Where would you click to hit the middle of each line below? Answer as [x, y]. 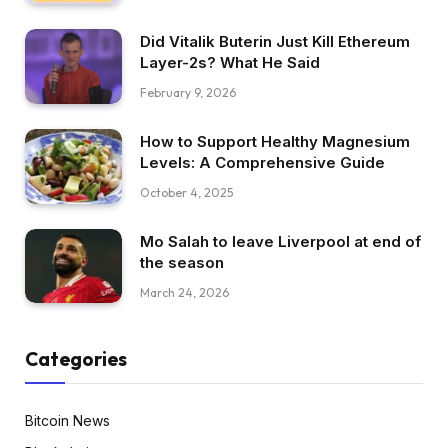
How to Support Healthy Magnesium [275, 141]
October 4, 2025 [186, 192]
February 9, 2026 [188, 93]
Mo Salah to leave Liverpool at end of [280, 241]
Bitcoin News [67, 421]
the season [182, 262]
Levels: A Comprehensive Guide [262, 162]
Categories [76, 359]
